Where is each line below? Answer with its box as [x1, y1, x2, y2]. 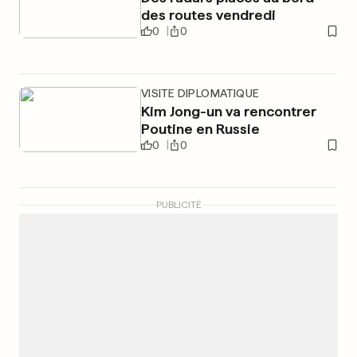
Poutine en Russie [140, 120, 260, 137]
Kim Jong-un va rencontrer [140, 103, 316, 120]
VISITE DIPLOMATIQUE [140, 87, 260, 100]
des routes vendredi [140, 6, 276, 23]
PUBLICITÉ [155, 199, 202, 210]
